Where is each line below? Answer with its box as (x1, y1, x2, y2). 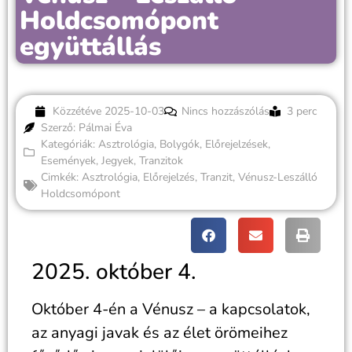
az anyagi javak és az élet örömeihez (31, 322, 288, 343)
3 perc (287, 104, 317, 119)
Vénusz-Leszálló (238, 170, 317, 185)
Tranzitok (139, 153, 183, 168)
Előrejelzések (205, 137, 268, 152)
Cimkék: (41, 170, 82, 185)
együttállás (20, 29, 161, 64)
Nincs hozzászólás (181, 104, 269, 119)
